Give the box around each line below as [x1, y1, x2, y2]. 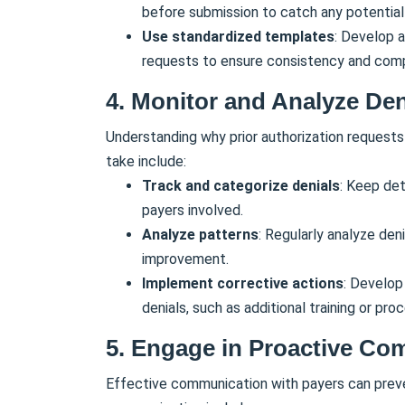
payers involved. [142, 201, 243, 219]
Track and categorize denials [142, 176, 340, 194]
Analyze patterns [142, 225, 259, 243]
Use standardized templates [142, 27, 334, 45]
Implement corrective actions [142, 274, 344, 292]
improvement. [142, 250, 229, 268]
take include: [106, 152, 186, 170]
